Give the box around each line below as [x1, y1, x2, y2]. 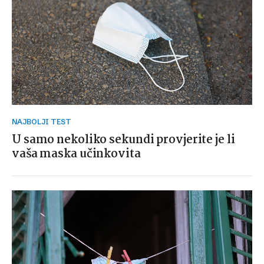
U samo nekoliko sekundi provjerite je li [12, 131, 235, 149]
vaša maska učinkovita [12, 145, 141, 163]
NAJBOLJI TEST [17, 117, 71, 126]
